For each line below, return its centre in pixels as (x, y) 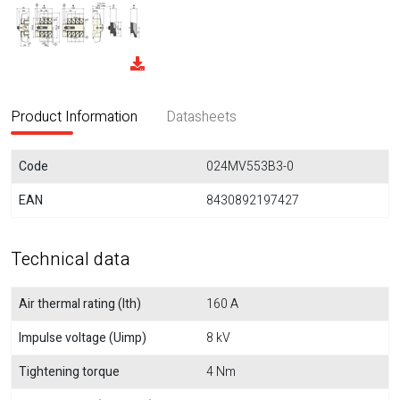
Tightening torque (69, 372)
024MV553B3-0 (250, 167)
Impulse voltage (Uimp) (83, 338)
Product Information (74, 117)
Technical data (71, 260)
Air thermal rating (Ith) (80, 304)
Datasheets (201, 117)
